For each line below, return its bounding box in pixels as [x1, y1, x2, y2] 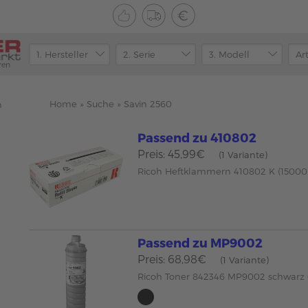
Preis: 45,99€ [137, 147, 206, 160]
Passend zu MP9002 [137, 234, 263, 250]
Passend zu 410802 [137, 130, 257, 144]
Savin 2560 [124, 98, 172, 109]
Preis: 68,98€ [137, 252, 207, 265]
